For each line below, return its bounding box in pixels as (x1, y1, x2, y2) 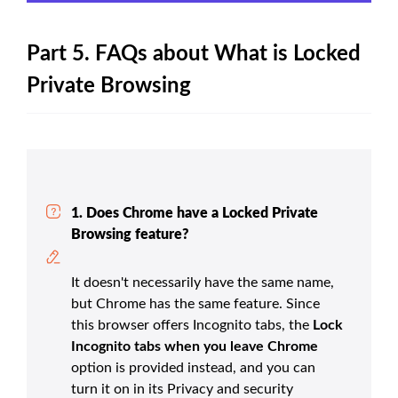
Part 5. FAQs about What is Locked (27, 44, 361, 66)
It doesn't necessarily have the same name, (71, 275, 334, 291)
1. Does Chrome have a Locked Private (71, 206, 318, 221)
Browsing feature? (71, 227, 189, 243)
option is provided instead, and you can (71, 361, 315, 376)
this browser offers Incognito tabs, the (71, 318, 313, 333)
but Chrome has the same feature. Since (71, 297, 320, 312)
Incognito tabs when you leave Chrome (71, 339, 318, 354)
